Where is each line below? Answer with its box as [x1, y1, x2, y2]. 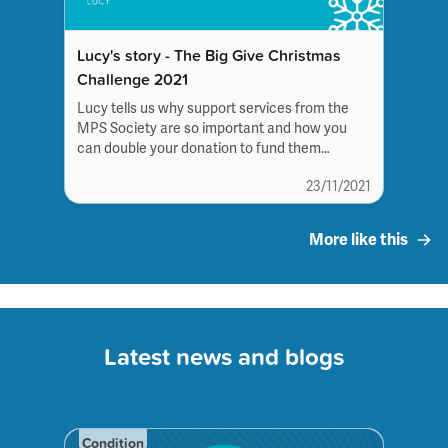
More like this [309, 229, 408, 250]
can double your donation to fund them [77, 139, 321, 157]
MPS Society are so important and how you [77, 119, 347, 137]
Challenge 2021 [77, 67, 188, 90]
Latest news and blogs [104, 338, 344, 373]
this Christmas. [77, 159, 171, 177]
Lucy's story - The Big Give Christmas [77, 43, 341, 66]
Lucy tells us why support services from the [77, 99, 349, 117]
